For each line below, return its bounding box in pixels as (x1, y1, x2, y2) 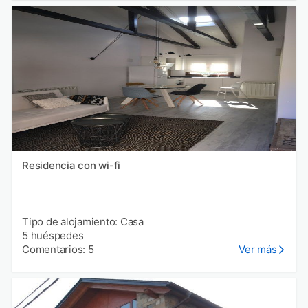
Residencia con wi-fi (22, 159, 120, 173)
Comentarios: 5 (22, 243, 94, 256)
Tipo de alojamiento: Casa (22, 215, 144, 229)
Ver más (239, 243, 277, 256)
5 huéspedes (22, 229, 84, 243)
